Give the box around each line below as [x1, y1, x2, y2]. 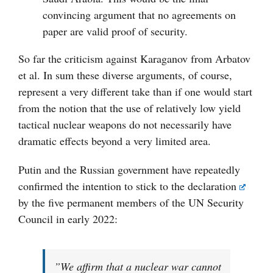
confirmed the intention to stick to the [18, 179, 188, 194]
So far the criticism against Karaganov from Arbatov [18, 51, 250, 66]
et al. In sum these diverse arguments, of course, [18, 68, 232, 83]
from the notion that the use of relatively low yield [18, 101, 241, 116]
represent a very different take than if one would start [18, 84, 252, 99]
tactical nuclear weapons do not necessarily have [18, 117, 232, 132]
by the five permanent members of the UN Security [18, 195, 244, 210]
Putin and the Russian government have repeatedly [18, 162, 240, 177]
